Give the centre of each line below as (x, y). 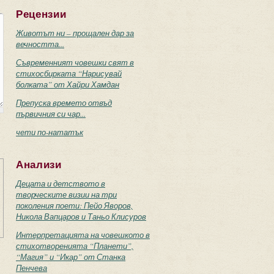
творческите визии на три (66, 194)
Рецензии (41, 14)
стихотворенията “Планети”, (75, 246)
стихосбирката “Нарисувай (69, 73)
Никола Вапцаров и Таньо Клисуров (81, 217)
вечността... (40, 44)
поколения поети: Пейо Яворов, (74, 206)
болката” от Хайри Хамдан (68, 84)
